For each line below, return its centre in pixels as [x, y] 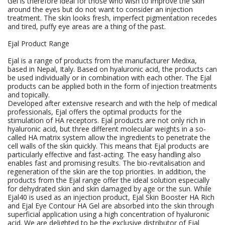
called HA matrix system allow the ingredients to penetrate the [109, 137]
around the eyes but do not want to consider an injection [100, 9]
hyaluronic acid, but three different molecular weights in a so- [107, 129]
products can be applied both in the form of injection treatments [112, 86]
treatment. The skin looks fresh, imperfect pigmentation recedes [112, 18]
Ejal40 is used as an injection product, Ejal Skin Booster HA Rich [111, 197]
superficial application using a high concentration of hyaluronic [108, 214]
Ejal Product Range [38, 43]
